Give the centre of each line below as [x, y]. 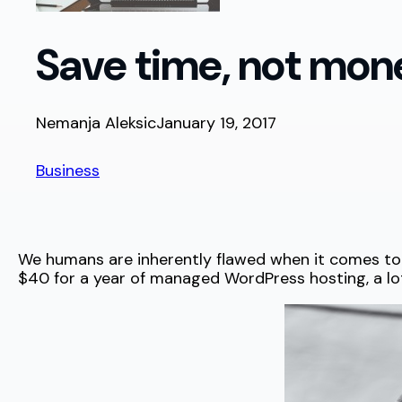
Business [68, 170]
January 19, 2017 [216, 123]
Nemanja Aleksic [96, 123]
